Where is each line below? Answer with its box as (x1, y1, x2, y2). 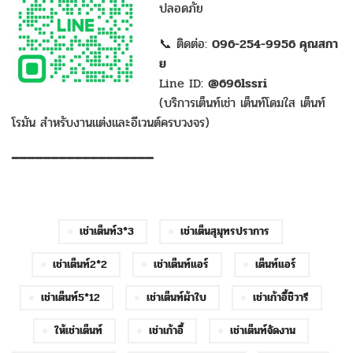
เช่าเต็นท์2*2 (53, 256, 107, 273)
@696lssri (208, 73, 267, 93)
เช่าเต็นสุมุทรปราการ (180, 223, 269, 240)
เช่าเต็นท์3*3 (80, 223, 134, 240)
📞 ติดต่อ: (159, 34, 212, 54)
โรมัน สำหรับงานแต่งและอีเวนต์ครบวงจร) (12, 113, 210, 132)
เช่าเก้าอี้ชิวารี (252, 289, 309, 306)
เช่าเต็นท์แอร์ (154, 256, 209, 273)
